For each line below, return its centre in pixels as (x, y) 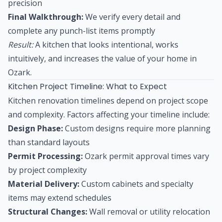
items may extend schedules (60, 197)
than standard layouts (49, 142)
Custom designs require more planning (137, 128)
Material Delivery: (44, 184)
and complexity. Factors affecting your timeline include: (109, 114)
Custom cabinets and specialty (136, 184)
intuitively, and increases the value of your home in (102, 58)
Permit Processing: (45, 156)
